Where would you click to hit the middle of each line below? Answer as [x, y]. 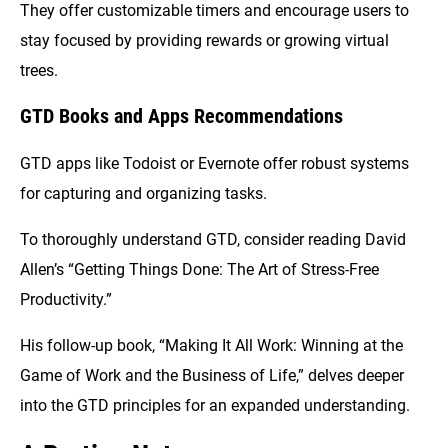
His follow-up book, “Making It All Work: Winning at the [211, 346]
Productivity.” [68, 299]
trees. [39, 71]
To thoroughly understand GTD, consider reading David [213, 239]
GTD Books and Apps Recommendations [181, 115]
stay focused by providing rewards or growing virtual [204, 41]
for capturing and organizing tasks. [143, 193]
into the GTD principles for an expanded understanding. [215, 406]
